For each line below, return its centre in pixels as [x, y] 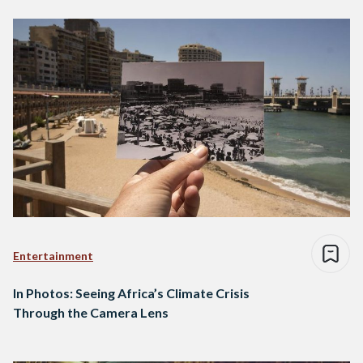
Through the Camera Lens [91, 313]
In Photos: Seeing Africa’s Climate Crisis [131, 293]
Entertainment [53, 256]
